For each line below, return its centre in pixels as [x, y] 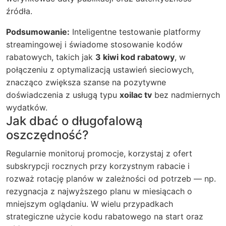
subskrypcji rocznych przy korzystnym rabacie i [98, 166]
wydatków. [27, 108]
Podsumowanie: [38, 32]
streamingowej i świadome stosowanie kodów [94, 45]
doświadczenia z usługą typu [63, 95]
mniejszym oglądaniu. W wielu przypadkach [90, 204]
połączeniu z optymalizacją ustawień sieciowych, [100, 70]
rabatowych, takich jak [51, 57]
